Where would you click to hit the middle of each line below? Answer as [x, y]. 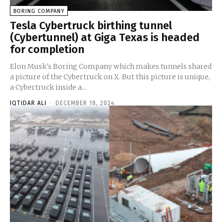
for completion [47, 49]
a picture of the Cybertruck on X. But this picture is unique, [110, 77]
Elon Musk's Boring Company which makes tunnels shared [111, 66]
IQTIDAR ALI [28, 103]
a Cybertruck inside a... [48, 87]
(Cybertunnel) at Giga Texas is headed [105, 37]
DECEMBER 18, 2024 [85, 103]
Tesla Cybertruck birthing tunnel [91, 25]
